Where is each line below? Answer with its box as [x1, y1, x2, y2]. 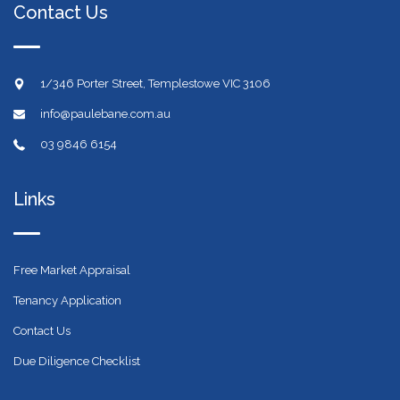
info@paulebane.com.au [40, 106, 171, 121]
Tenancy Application [13, 293, 121, 307]
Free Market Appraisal [13, 262, 130, 277]
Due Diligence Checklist [13, 354, 140, 368]
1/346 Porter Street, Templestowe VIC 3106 [40, 76, 271, 90]
